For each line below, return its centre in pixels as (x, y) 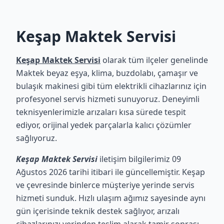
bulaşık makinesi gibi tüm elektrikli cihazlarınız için (111, 86)
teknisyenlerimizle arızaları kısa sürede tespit (101, 112)
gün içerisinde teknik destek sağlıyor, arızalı (98, 211)
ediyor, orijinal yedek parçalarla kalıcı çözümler (104, 125)
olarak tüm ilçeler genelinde (154, 60)
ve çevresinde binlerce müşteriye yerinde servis (105, 185)
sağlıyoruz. (36, 138)
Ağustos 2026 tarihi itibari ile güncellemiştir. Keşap (110, 172)
